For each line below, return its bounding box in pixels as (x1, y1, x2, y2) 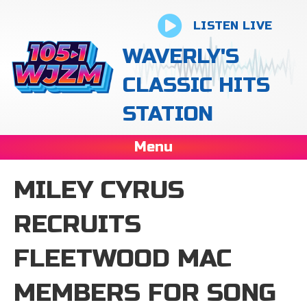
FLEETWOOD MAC (14, 244, 232, 273)
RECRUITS (14, 210, 141, 239)
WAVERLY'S (123, 44, 240, 69)
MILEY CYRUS (14, 175, 184, 205)
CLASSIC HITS (123, 73, 271, 97)
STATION (123, 101, 214, 126)
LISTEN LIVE (193, 19, 273, 33)
